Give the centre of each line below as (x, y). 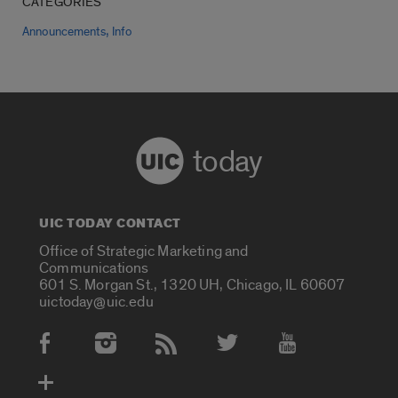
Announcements (64, 32)
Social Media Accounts (115, 353)
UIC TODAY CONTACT (110, 224)
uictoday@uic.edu (96, 302)
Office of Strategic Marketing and (144, 251)
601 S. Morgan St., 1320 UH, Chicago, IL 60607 (192, 285)
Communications (94, 268)
